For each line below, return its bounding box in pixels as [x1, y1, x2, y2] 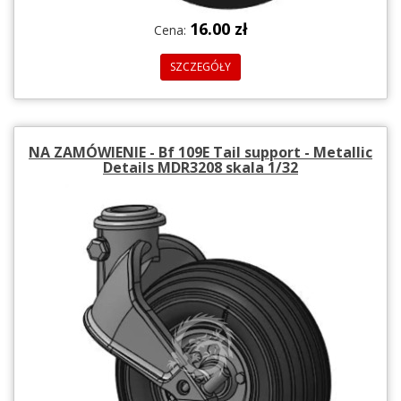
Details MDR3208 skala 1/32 [103, 157, 298, 177]
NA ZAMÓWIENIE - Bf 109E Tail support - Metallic [29, 141, 372, 162]
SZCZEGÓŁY [170, 58, 231, 74]
